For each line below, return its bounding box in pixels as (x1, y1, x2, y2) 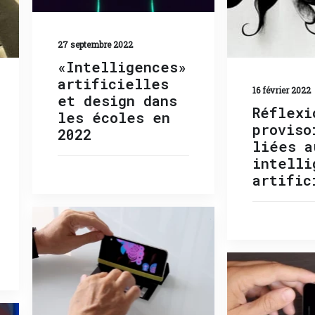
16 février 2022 (252, 84, 311, 96)
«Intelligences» (57, 57, 186, 76)
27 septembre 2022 (57, 38, 133, 50)
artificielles (57, 74, 169, 93)
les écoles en (57, 108, 170, 127)
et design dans (57, 91, 177, 110)
